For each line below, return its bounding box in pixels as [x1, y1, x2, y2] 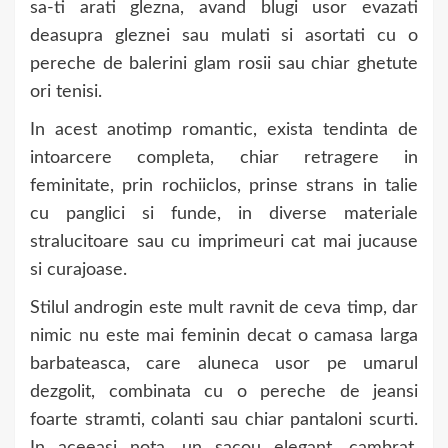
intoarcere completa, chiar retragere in [30, 149, 418, 167]
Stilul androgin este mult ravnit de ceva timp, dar [30, 299, 418, 317]
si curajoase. [30, 261, 127, 279]
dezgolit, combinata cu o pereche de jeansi [30, 383, 418, 401]
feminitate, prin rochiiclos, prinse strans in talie [30, 177, 418, 195]
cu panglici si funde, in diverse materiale [30, 205, 418, 223]
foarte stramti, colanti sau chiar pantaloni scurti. [30, 411, 418, 429]
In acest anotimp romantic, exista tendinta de [30, 121, 418, 139]
